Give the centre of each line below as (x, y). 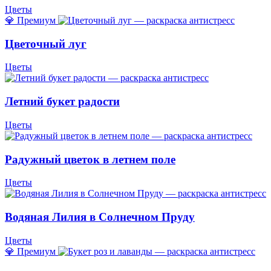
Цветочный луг (46, 44)
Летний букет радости (62, 102)
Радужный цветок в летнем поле (90, 159)
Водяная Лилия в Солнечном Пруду (100, 217)
